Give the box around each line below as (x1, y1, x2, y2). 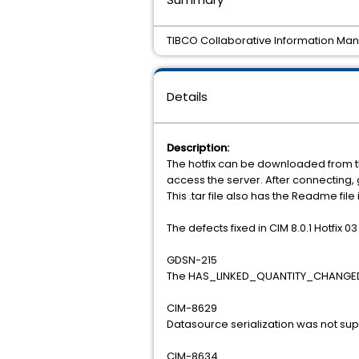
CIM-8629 (167, 301, 217, 316)
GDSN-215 (167, 252, 217, 268)
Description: (167, 140, 229, 155)
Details (167, 88, 208, 105)
